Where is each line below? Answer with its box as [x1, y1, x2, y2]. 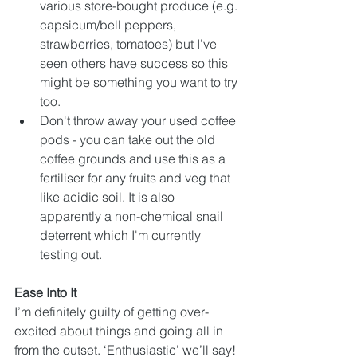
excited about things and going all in [14, 323, 226, 339]
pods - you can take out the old [40, 131, 218, 147]
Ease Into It [14, 284, 76, 300]
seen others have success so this [40, 55, 231, 71]
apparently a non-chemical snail [40, 208, 226, 224]
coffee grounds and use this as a [40, 151, 229, 167]
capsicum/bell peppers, [40, 17, 179, 33]
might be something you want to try [40, 74, 241, 90]
